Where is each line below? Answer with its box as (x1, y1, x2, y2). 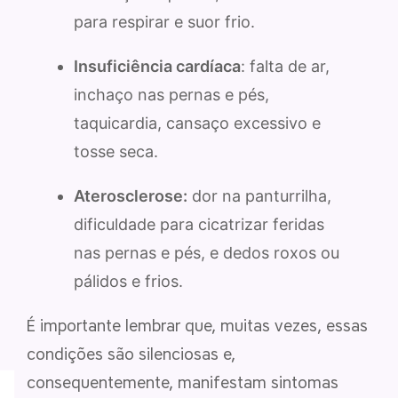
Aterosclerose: (74, 186, 187, 205)
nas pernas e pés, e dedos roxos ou (74, 243, 339, 262)
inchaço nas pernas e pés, (74, 84, 269, 104)
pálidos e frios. (74, 271, 183, 291)
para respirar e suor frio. (74, 12, 255, 31)
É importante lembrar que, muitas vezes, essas (27, 315, 368, 336)
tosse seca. (74, 141, 158, 161)
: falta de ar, (241, 56, 330, 76)
